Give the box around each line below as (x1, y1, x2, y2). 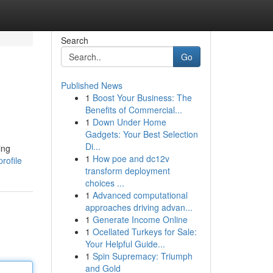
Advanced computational (92, 189, 188, 201)
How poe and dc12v (92, 152, 169, 165)
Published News (60, 79, 122, 91)
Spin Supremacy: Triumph (92, 250, 193, 262)
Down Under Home (92, 116, 166, 128)
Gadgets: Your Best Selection (85, 128, 198, 140)
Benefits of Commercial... (85, 104, 182, 116)
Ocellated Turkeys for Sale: (92, 225, 197, 238)
